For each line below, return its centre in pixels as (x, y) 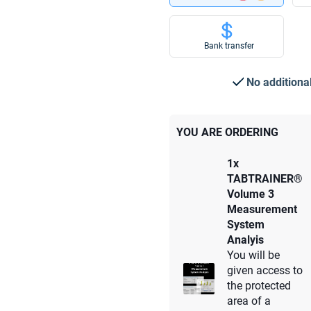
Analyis (245, 240)
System (246, 225)
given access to (265, 270)
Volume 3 (251, 194)
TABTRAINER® (265, 179)
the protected (259, 286)
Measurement (262, 209)
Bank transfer (229, 46)
